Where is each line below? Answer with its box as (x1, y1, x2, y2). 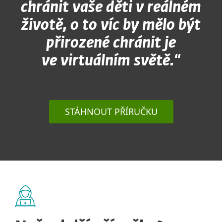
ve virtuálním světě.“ (42, 54, 180, 69)
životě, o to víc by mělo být (21, 18, 201, 33)
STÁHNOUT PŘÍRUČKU (64, 106, 158, 117)
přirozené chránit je (46, 36, 176, 51)
